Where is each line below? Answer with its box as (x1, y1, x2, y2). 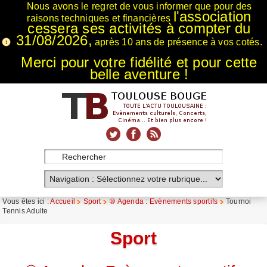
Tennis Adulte (2, 207, 48, 215)
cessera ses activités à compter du (27, 20, 251, 36)
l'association (173, 8, 252, 24)
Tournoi (225, 197, 252, 206)
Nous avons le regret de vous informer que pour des (26, 1, 252, 11)
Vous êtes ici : (2, 197, 51, 206)
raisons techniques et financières (27, 13, 173, 23)
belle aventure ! (89, 66, 189, 82)
